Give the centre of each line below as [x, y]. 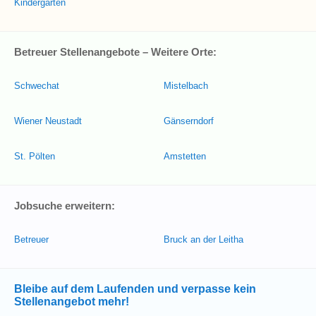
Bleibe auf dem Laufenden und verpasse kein [135, 289]
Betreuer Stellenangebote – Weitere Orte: [115, 52]
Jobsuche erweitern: [65, 206]
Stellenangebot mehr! [72, 302]
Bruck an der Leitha [203, 239]
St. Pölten [35, 156]
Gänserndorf [189, 121]
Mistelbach [186, 86]
